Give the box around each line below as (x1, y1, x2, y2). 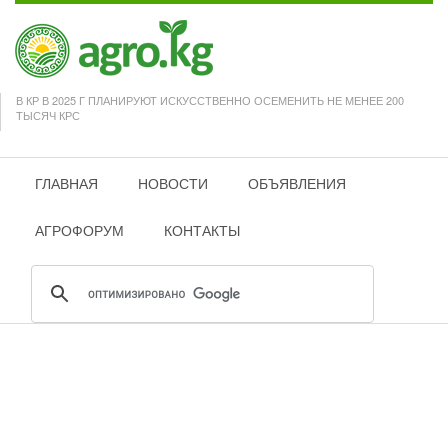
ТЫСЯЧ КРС (16, 107, 80, 123)
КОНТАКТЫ (164, 220, 240, 240)
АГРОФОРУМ (35, 220, 124, 240)
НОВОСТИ (138, 173, 208, 193)
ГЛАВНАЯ (35, 173, 98, 193)
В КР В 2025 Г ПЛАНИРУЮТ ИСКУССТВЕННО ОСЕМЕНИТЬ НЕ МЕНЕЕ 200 (16, 92, 404, 108)
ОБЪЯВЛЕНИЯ (248, 173, 346, 193)
